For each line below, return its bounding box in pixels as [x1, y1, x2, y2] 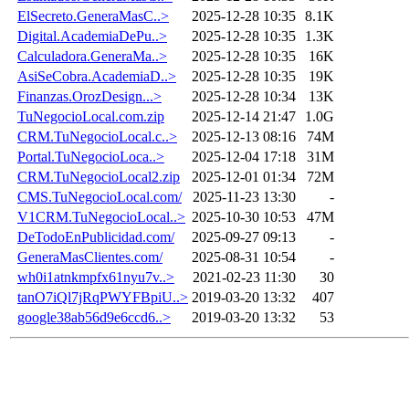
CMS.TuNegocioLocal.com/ [17, 188, 182, 204]
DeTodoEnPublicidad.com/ [17, 228, 174, 245]
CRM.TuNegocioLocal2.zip [17, 168, 180, 184]
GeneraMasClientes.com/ [17, 248, 163, 265]
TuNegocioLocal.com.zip [17, 108, 164, 124]
